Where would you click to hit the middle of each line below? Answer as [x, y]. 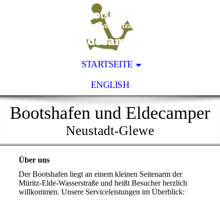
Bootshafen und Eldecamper [110, 113]
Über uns [35, 160]
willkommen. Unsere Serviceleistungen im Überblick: [101, 192]
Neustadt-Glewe [110, 131]
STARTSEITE [107, 64]
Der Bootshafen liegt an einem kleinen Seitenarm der [100, 174]
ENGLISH [110, 85]
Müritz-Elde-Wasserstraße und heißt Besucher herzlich [103, 183]
